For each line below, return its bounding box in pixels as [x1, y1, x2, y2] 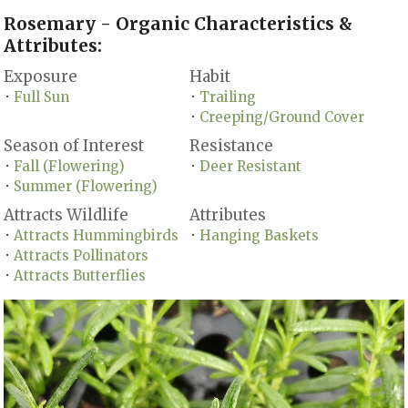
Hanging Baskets [199, 227, 320, 244]
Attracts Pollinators [14, 247, 149, 264]
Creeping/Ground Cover [199, 108, 365, 126]
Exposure [4, 66, 78, 87]
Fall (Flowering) [14, 158, 126, 175]
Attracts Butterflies [14, 267, 147, 284]
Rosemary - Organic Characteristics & [4, 12, 353, 35]
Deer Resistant [199, 158, 302, 175]
